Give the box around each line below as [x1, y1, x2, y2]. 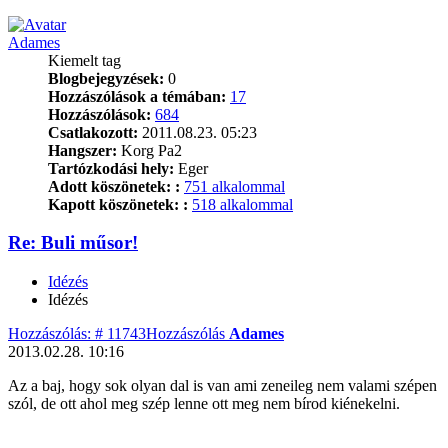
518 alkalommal [192, 195, 293, 213]
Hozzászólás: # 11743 [8, 324, 146, 342]
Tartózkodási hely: [48, 159, 174, 177]
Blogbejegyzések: [48, 69, 164, 87]
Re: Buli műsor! [8, 232, 138, 254]
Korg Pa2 [117, 141, 182, 159]
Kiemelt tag [48, 51, 121, 69]
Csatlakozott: [48, 123, 138, 141]
